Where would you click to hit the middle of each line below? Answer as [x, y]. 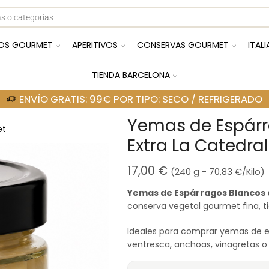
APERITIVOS [95, 45]
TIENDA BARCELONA [131, 75]
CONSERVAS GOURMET [183, 45]
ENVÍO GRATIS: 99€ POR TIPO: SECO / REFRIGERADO [141, 99]
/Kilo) [254, 172]
